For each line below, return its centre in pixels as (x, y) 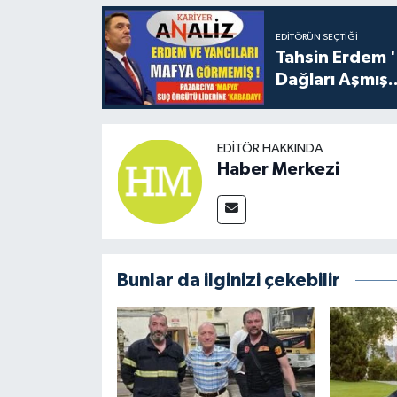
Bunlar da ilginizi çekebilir (228, 281)
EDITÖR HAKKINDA (270, 149)
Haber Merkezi (278, 170)
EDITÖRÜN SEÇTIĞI (316, 37)
